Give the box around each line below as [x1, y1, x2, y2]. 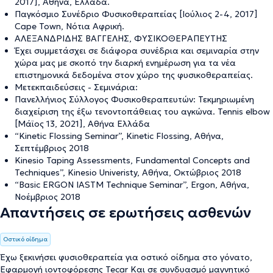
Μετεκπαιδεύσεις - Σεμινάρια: [15, 81, 138, 93]
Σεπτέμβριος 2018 [15, 142, 89, 154]
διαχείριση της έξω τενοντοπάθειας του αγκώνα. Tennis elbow [15, 105, 270, 117]
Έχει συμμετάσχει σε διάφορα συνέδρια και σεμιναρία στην [15, 44, 259, 56]
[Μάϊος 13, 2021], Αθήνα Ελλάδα [15, 118, 150, 129]
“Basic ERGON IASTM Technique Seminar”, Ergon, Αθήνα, [15, 179, 249, 190]
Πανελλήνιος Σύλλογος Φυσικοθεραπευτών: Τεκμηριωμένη [15, 93, 254, 105]
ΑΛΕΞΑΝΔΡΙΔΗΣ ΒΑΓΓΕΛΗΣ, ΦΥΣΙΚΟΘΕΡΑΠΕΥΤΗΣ [15, 32, 227, 44]
